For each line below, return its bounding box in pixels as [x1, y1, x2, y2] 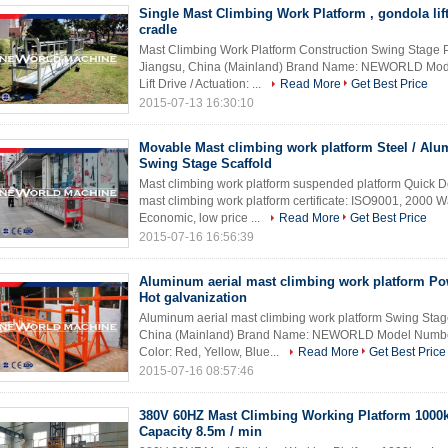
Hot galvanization [139, 290, 247, 305]
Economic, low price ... [139, 211, 263, 225]
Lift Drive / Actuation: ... [139, 77, 264, 91]
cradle [139, 22, 177, 37]
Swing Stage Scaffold [139, 156, 272, 171]
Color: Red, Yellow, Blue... [139, 345, 282, 359]
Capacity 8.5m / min [139, 424, 262, 439]
